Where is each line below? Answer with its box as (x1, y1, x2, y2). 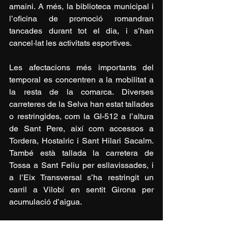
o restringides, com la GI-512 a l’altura (9, 111, 154, 121)
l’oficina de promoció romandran (9, 13, 154, 23)
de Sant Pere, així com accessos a (9, 123, 154, 133)
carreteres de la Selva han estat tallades (9, 99, 154, 109)
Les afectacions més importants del (9, 62, 154, 72)
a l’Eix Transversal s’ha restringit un (9, 172, 154, 182)
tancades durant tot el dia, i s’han (9, 25, 154, 36)
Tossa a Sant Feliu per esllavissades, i (9, 160, 154, 170)
